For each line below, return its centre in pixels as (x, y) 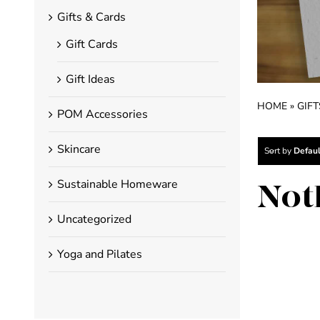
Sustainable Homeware (117, 184)
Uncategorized (94, 219)
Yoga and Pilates (100, 254)
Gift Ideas (90, 79)
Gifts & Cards (91, 17)
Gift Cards (92, 44)
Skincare (79, 149)
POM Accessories (102, 114)
